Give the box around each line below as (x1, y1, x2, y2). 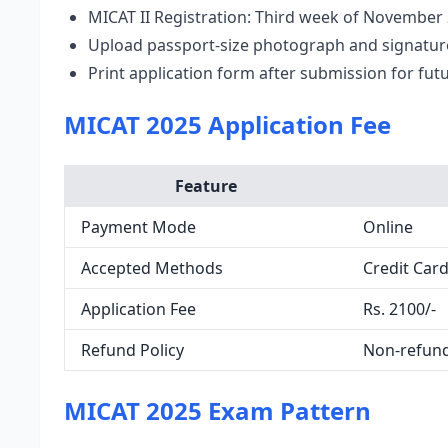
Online (363, 216, 413, 238)
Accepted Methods (81, 257, 223, 279)
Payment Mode (81, 216, 196, 238)
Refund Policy (81, 339, 184, 361)
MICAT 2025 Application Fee (64, 108, 391, 141)
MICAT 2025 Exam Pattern (64, 394, 371, 427)
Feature (175, 175, 237, 197)
